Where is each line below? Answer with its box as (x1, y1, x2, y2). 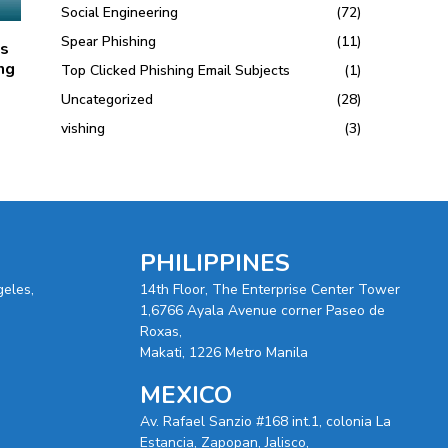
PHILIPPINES (139, 246, 290, 279)
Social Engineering (61, 3, 179, 23)
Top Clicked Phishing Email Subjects (61, 61, 291, 81)
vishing (61, 119, 106, 139)
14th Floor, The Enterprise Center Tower (139, 279, 400, 299)
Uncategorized (61, 90, 154, 110)
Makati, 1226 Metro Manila (139, 342, 308, 362)
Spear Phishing (61, 32, 157, 52)
